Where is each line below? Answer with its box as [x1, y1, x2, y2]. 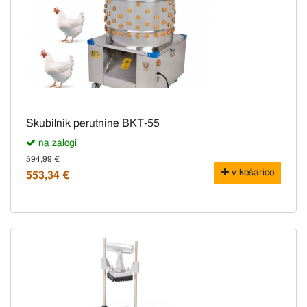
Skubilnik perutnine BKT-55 [26, 118, 160, 130]
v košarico [229, 168, 274, 178]
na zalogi [36, 138, 77, 149]
